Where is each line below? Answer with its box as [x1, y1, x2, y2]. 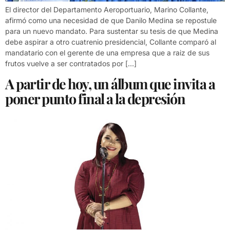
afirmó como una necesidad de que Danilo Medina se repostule [5, 16, 217, 25]
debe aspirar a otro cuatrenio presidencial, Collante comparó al [5, 37, 216, 47]
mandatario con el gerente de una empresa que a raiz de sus [5, 48, 209, 57]
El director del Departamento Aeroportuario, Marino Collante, [5, 5, 208, 14]
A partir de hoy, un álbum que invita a [5, 74, 215, 93]
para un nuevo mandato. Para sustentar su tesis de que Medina [5, 27, 218, 36]
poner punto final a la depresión [5, 89, 185, 108]
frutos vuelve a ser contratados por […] [5, 59, 137, 68]
